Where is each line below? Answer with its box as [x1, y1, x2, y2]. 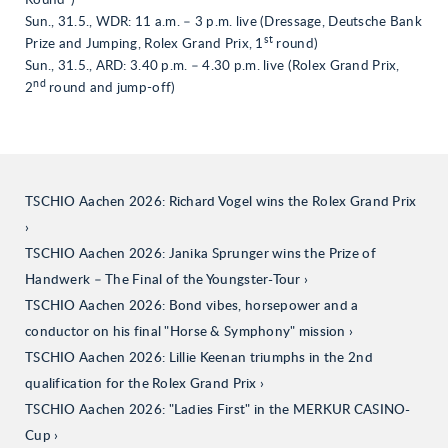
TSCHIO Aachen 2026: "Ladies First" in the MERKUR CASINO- [25, 403, 411, 417]
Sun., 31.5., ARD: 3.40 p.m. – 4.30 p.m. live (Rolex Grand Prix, [25, 59, 400, 73]
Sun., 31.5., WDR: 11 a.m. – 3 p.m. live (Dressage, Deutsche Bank [25, 15, 422, 29]
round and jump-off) [45, 81, 176, 95]
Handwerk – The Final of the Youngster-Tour [25, 273, 301, 287]
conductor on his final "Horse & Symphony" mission [25, 325, 346, 339]
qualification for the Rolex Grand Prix [25, 377, 257, 391]
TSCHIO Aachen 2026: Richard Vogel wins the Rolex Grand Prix [25, 195, 417, 209]
